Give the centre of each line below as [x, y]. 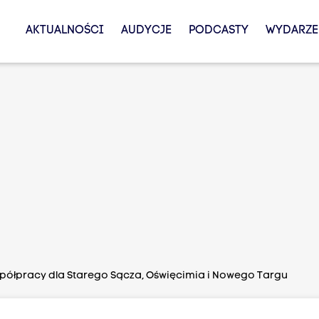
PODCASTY [218, 31]
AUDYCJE [146, 31]
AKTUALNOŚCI [64, 31]
